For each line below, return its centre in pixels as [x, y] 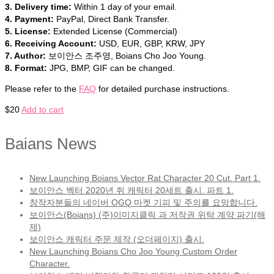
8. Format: [26, 68]
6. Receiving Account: [51, 44]
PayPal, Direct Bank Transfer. [112, 19]
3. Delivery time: [38, 7]
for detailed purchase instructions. [163, 89]
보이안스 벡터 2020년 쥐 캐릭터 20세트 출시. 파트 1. [131, 191]
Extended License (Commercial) [114, 31]
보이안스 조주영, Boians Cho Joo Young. [126, 56]
